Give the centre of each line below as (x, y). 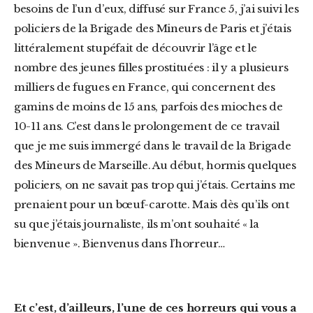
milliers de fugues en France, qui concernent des (145, 87)
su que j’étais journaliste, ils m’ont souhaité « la (137, 224)
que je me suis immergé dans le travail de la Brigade (153, 146)
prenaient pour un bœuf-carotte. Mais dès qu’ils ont (152, 204)
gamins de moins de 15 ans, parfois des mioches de (148, 107)
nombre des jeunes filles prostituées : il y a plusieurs (151, 67)
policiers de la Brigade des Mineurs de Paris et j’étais (153, 28)
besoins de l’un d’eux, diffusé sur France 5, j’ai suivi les (156, 9)
